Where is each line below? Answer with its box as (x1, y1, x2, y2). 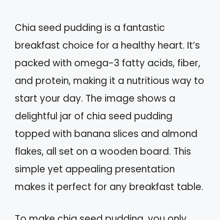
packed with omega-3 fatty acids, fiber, (15, 56, 200, 70)
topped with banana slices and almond (15, 127, 197, 141)
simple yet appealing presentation (15, 163, 175, 176)
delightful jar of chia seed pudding (15, 110, 172, 123)
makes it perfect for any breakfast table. (15, 180, 203, 194)
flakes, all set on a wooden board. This (15, 145, 191, 159)
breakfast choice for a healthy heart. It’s (15, 39, 200, 53)
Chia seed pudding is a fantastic (15, 21, 165, 35)
